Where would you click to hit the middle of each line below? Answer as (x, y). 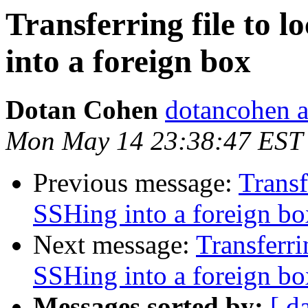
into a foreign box (128, 61)
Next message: (114, 245)
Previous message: (136, 183)
